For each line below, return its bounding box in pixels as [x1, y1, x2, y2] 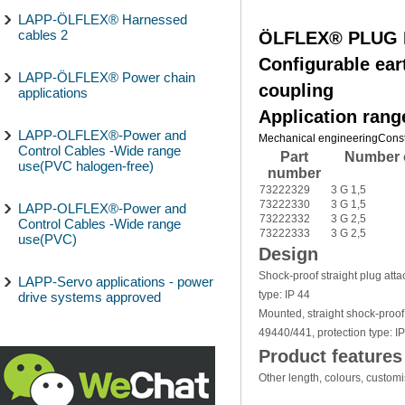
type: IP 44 [259, 288, 310, 301]
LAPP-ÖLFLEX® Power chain [18, 70, 195, 85]
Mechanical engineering [259, 132, 378, 145]
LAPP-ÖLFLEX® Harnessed [18, 12, 187, 27]
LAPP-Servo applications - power [18, 274, 213, 289]
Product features [259, 345, 402, 366]
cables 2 [18, 27, 68, 42]
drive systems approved [18, 289, 161, 305]
